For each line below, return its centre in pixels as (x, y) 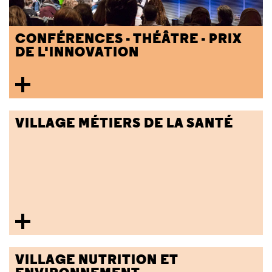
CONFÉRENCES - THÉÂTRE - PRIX (129, 39)
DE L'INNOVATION (77, 52)
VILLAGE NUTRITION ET (97, 260)
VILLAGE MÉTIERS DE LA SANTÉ (124, 123)
